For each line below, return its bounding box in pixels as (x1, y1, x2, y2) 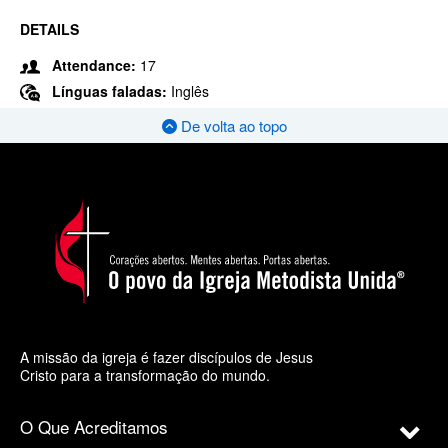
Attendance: (52, 55, 136, 75)
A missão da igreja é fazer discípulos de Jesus (20, 346, 313, 367)
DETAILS (20, 19, 79, 39)
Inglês (171, 81, 209, 101)
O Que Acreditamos (20, 413, 168, 439)
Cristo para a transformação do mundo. (20, 364, 270, 385)
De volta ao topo (176, 115, 287, 137)
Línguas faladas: (52, 81, 171, 101)
